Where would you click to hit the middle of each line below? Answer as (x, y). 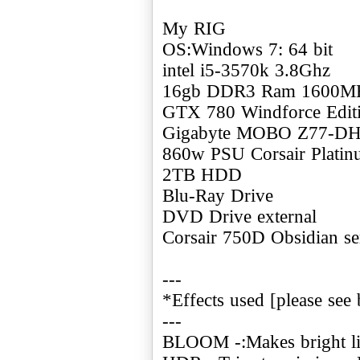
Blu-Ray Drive (218, 195)
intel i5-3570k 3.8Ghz (246, 70)
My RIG (194, 28)
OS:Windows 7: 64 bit (247, 49)
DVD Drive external (239, 216)
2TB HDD (202, 174)
